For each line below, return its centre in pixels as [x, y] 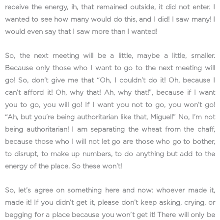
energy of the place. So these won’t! [63, 167]
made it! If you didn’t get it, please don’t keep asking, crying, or [110, 203]
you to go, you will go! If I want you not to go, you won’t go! [110, 105]
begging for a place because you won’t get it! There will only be [110, 215]
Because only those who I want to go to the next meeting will [110, 69]
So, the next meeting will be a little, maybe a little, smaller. [110, 56]
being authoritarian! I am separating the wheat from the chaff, [110, 130]
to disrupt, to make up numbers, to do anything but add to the [110, 154]
